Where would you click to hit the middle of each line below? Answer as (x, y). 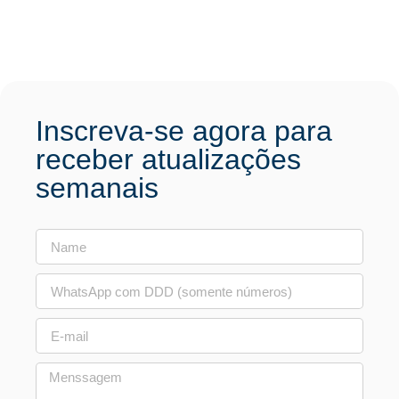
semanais (97, 188)
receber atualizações (168, 159)
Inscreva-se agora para (183, 131)
